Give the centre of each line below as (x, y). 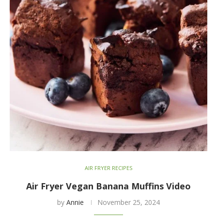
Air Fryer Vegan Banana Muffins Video (108, 186)
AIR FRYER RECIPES (108, 168)
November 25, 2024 (129, 202)
